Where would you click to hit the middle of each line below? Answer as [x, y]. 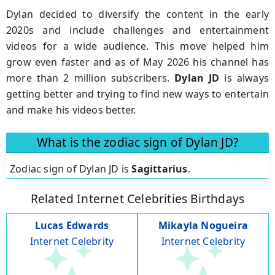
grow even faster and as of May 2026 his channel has [137, 62]
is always [244, 78]
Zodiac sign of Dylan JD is [71, 168]
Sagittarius [160, 168]
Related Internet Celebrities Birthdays [137, 199]
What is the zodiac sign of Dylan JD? [137, 142]
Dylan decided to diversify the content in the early [137, 14]
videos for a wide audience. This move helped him [137, 46]
